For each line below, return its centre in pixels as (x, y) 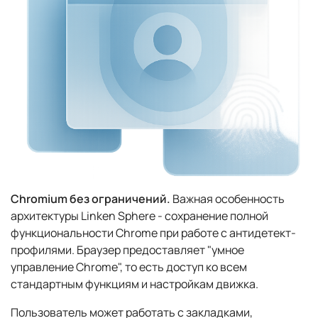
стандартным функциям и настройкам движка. (135, 284)
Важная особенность (227, 199)
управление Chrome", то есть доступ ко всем (129, 267)
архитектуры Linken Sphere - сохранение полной (139, 216)
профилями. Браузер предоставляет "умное (127, 250)
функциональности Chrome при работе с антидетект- (153, 233)
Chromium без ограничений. (91, 199)
